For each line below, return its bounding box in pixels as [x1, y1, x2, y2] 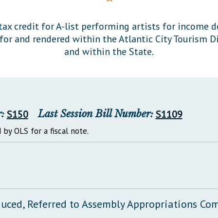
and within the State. [64, 45, 154, 58]
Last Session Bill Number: [37, 108, 153, 120]
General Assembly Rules [83, 13, 183, 26]
